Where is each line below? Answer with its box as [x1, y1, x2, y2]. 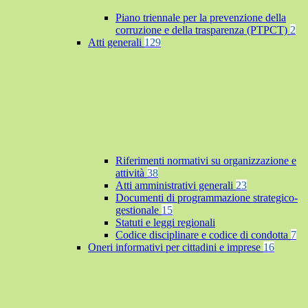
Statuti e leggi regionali [115, 217, 215, 229]
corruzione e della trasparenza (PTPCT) [115, 24, 290, 36]
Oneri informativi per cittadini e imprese [88, 241, 263, 254]
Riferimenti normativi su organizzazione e [115, 155, 296, 167]
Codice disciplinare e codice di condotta [115, 229, 291, 241]
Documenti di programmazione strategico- [115, 192, 298, 204]
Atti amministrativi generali [115, 179, 236, 192]
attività [115, 167, 147, 179]
